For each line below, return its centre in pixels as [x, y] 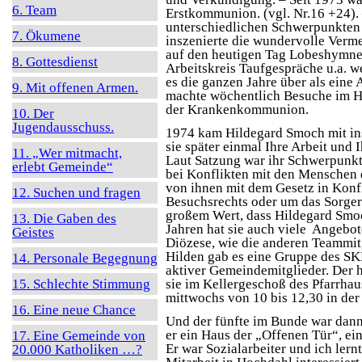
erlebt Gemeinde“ [63, 167]
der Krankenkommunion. [237, 109]
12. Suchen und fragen [76, 193]
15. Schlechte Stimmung [81, 284]
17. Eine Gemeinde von [79, 336]
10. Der [33, 114]
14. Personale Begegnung [85, 258]
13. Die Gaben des [64, 219]
